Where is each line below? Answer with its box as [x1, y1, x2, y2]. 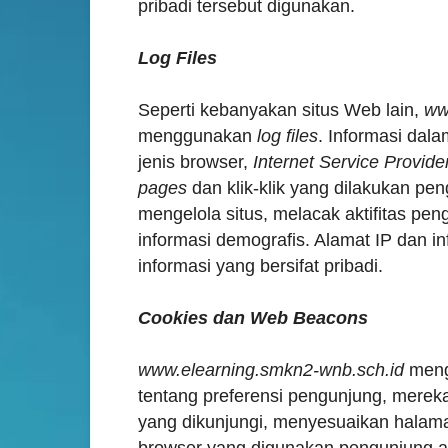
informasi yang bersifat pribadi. [138, 256, 383, 276]
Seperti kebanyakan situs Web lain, [138, 100, 424, 120]
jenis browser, [138, 152, 253, 172]
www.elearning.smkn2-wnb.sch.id [138, 360, 404, 380]
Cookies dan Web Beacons [138, 308, 368, 328]
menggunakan [138, 126, 252, 146]
